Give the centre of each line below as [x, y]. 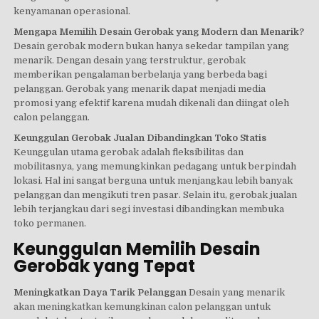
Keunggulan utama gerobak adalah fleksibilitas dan [129, 152]
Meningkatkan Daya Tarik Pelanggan [100, 292]
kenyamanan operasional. [72, 11]
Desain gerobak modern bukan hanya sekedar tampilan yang [152, 46]
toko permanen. [50, 223]
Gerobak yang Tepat [105, 266]
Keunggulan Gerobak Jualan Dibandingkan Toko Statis [140, 137]
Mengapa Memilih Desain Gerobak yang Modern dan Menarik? [159, 31]
